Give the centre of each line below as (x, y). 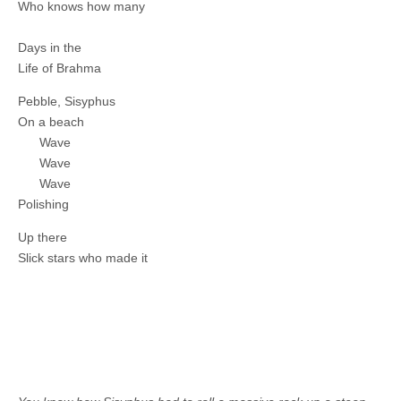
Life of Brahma (60, 68)
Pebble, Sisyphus (67, 102)
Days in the (50, 48)
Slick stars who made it (83, 258)
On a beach (51, 122)
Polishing (43, 205)
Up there (43, 238)
